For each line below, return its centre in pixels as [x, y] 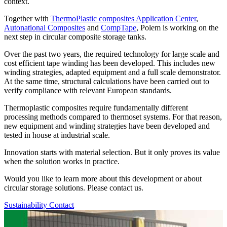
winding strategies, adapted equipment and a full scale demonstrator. [112, 72]
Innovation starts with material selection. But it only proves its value [112, 153]
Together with [27, 19]
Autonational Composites [45, 28]
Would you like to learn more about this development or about [103, 179]
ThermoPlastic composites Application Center [123, 19]
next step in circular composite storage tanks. [75, 37]
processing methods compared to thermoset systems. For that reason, [113, 117]
